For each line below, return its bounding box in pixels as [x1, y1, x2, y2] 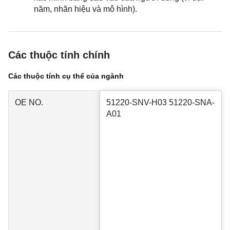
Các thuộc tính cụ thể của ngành [8, 72, 124, 80]
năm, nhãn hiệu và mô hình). [34, 5, 137, 13]
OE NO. [15, 98, 43, 107]
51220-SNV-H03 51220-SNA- [106, 98, 215, 107]
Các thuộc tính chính [8, 49, 110, 61]
